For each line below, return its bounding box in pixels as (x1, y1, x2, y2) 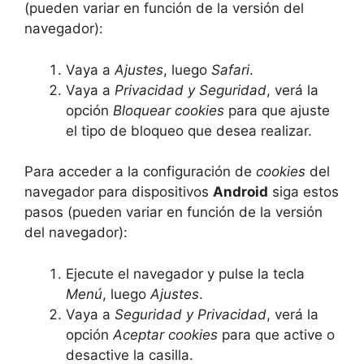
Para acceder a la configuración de (24, 163, 256, 180)
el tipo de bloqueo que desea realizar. (66, 122, 312, 139)
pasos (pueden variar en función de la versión (24, 204, 323, 221)
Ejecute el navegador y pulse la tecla (66, 265, 305, 282)
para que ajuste (224, 102, 330, 119)
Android (213, 184, 268, 201)
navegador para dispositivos (24, 184, 213, 201)
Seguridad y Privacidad (115, 305, 266, 323)
